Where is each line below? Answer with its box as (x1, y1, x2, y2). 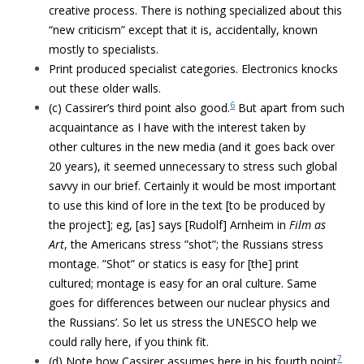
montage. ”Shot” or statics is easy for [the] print (49, 256, 299, 271)
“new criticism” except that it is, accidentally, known (49, 22, 318, 37)
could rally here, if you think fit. (49, 334, 209, 349)
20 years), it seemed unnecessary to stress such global (49, 158, 337, 174)
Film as (289, 217, 326, 232)
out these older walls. (49, 80, 161, 96)
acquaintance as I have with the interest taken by (49, 119, 305, 135)
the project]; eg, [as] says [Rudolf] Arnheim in (49, 217, 289, 232)
